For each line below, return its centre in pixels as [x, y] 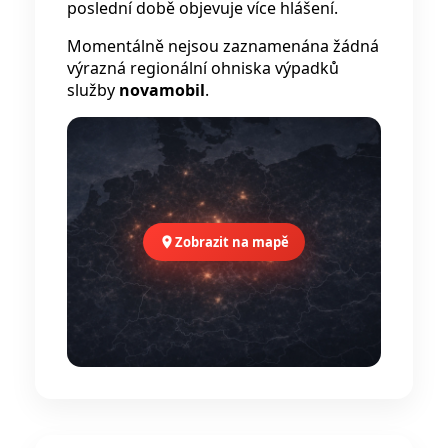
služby [93, 90]
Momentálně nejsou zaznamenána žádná [223, 46]
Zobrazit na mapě [232, 242]
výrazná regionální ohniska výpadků [203, 68]
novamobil [162, 90]
